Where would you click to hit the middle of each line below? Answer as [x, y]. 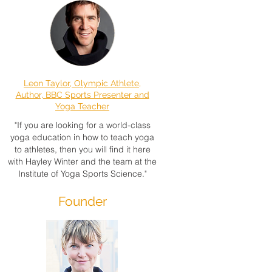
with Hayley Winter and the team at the [82, 161]
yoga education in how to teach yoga [82, 137]
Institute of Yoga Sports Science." [82, 174]
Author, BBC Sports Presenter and [82, 95]
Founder [82, 201]
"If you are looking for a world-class [82, 125]
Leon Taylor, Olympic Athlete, [82, 83]
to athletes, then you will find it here [82, 149]
